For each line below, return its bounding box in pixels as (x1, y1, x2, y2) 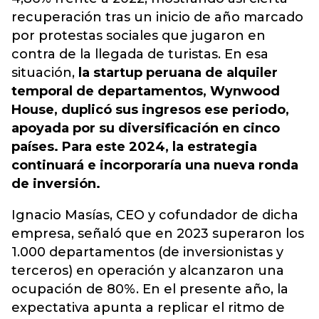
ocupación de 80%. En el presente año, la (11, 281, 288, 297)
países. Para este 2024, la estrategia (11, 139, 257, 155)
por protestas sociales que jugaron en (11, 28, 266, 43)
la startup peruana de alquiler (78, 65, 278, 80)
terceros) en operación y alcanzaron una (11, 263, 284, 278)
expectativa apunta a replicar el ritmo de (11, 300, 285, 315)
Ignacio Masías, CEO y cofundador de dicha (11, 207, 298, 223)
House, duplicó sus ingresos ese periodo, (11, 102, 289, 117)
